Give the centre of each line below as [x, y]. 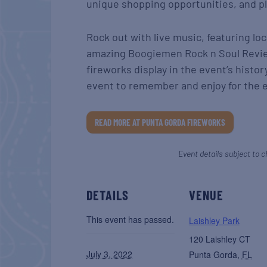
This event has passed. [131, 219]
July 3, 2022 [110, 254]
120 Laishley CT [219, 239]
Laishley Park [214, 220]
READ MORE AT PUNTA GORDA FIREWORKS [160, 122]
